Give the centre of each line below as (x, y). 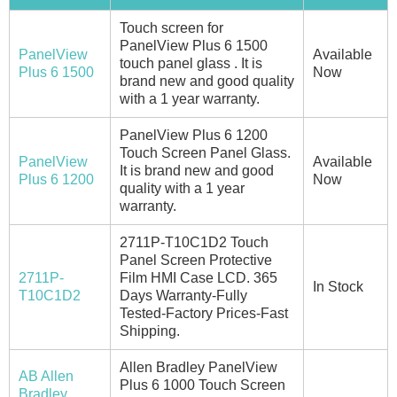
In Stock (338, 286)
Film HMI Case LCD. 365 (198, 277)
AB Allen (46, 376)
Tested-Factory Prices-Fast (204, 313)
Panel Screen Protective (196, 260)
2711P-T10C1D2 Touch (194, 242)
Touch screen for (171, 27)
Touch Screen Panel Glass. (205, 152)
